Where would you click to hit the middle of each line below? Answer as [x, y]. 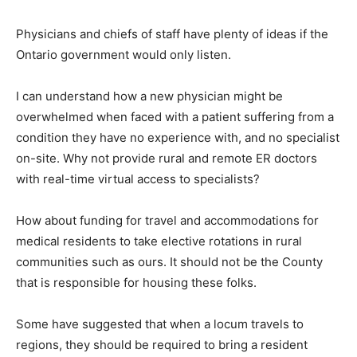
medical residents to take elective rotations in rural [159, 241]
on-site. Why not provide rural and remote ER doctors [167, 158]
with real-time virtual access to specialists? [138, 179]
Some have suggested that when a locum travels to [160, 324]
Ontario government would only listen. [124, 55]
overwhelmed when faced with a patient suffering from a [175, 117]
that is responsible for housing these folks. [136, 282]
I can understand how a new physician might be [149, 96]
